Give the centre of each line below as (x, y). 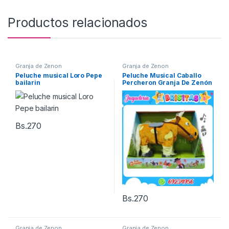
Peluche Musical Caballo (162, 75)
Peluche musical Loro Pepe (59, 75)
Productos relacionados (77, 22)
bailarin (28, 82)
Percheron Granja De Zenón (167, 82)
